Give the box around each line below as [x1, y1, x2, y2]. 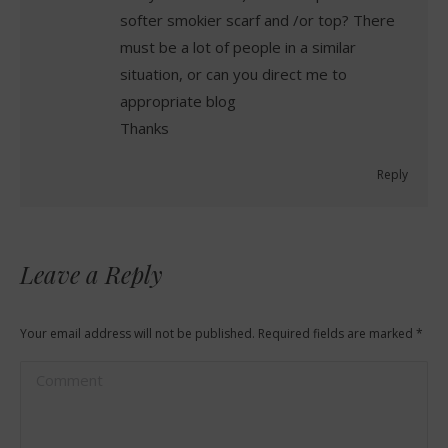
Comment [20, 362, 105, 387]
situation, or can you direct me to [120, 63, 347, 84]
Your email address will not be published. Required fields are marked [20, 324, 416, 342]
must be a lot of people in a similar [120, 36, 356, 57]
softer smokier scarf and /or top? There [120, 9, 395, 30]
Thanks [120, 117, 169, 138]
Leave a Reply [20, 257, 163, 290]
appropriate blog [120, 90, 236, 111]
